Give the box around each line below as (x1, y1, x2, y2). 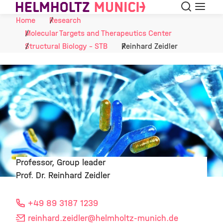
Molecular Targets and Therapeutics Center (25, 28, 172, 38)
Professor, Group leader (16, 157, 106, 168)
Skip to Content (1, 3, 62, 13)
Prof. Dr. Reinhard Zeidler (16, 170, 110, 181)
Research (49, 15, 81, 25)
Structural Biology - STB (25, 41, 108, 51)
